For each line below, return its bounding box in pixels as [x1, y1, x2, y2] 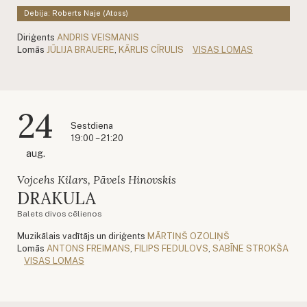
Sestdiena [71, 120, 113, 131]
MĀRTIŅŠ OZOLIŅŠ [147, 230, 230, 241]
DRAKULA [17, 187, 97, 209]
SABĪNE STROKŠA [212, 243, 288, 254]
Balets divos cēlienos [17, 208, 101, 219]
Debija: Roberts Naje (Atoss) [24, 8, 128, 17]
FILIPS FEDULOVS [134, 243, 208, 254]
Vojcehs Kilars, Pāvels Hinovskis [17, 172, 176, 186]
